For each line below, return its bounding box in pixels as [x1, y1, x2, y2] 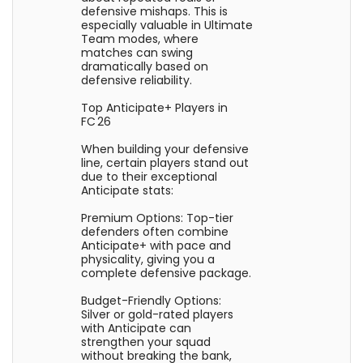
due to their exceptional [81, 169, 218, 185]
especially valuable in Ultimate [81, 17, 254, 33]
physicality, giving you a [81, 251, 216, 267]
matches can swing [81, 45, 194, 61]
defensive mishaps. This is [81, 3, 228, 19]
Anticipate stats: [81, 182, 174, 199]
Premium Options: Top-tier [81, 210, 234, 226]
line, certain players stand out [81, 155, 250, 171]
